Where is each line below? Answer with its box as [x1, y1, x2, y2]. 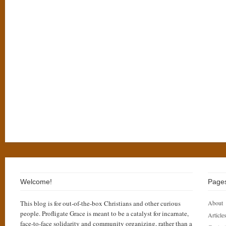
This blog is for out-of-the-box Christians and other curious [20, 199, 181, 208]
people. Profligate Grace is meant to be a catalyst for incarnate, [20, 209, 189, 218]
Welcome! [20, 178, 52, 186]
